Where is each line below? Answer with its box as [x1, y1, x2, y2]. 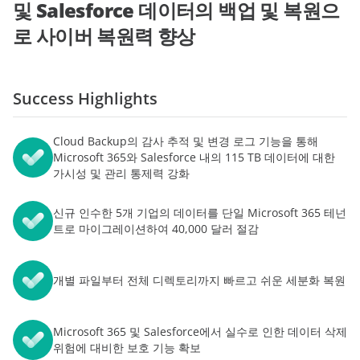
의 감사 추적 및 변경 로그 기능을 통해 [127, 133, 318, 149]
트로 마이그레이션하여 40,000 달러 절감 [53, 220, 259, 236]
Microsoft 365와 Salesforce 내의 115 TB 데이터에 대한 [53, 149, 335, 165]
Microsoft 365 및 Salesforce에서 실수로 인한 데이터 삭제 [53, 323, 347, 339]
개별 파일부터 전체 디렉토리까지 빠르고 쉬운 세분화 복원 [53, 272, 346, 288]
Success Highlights [13, 87, 157, 109]
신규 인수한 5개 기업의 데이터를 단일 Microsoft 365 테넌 [53, 204, 346, 220]
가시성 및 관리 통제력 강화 [53, 165, 190, 181]
